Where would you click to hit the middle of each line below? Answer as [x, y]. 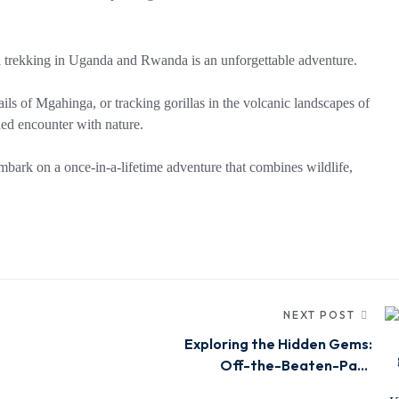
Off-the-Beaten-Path [296, 366]
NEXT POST [319, 315]
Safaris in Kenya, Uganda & [282, 387]
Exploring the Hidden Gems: [278, 344]
